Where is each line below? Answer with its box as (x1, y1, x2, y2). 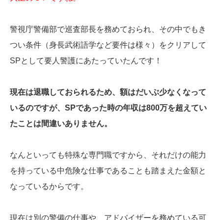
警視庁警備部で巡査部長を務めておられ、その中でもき (10, 25, 206, 33)
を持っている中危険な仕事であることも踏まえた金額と (10, 166, 206, 175)
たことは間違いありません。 (10, 119, 112, 128)
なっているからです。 (10, 182, 88, 191)
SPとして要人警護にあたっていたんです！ (10, 56, 162, 65)
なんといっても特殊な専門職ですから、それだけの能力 (10, 150, 206, 159)
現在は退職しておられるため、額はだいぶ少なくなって (10, 87, 206, 96)
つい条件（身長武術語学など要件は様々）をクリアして (10, 40, 206, 49)
